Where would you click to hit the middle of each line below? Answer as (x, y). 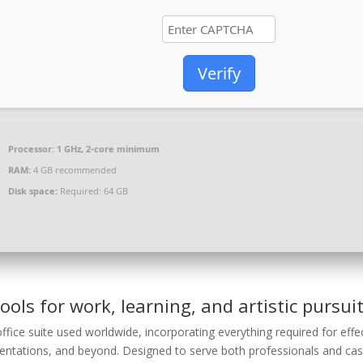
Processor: (32, 149)
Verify (219, 73)
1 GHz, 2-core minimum (107, 149)
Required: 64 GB (93, 191)
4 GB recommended (74, 170)
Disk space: (33, 191)
